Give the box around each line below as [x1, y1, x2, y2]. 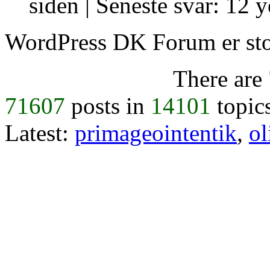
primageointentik [75, 120, 237, 146]
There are [172, 66, 268, 92]
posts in [65, 93, 151, 119]
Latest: [5, 120, 75, 146]
